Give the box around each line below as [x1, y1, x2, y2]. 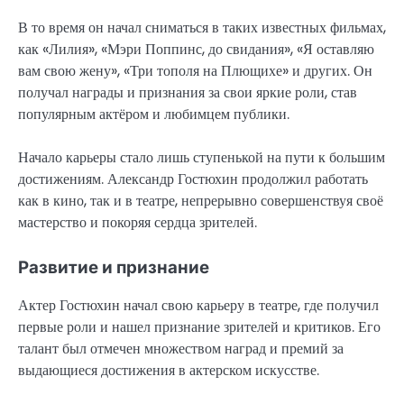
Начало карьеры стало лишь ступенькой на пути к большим [18, 146, 385, 168]
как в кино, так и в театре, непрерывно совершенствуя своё [18, 189, 383, 211]
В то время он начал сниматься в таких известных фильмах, [18, 16, 386, 38]
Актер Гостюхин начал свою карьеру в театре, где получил [18, 295, 379, 317]
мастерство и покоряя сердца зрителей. [18, 211, 257, 233]
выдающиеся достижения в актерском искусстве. [18, 360, 319, 381]
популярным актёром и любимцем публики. [18, 103, 289, 124]
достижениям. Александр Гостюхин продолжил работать [18, 168, 368, 189]
